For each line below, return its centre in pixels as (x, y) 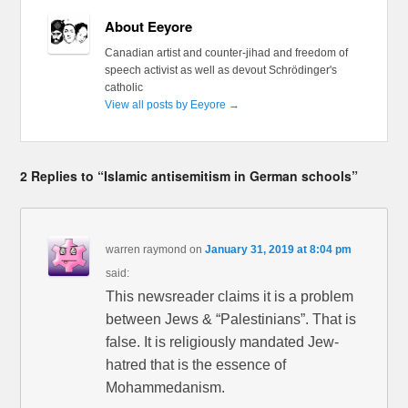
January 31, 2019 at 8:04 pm (279, 249)
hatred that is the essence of (196, 364)
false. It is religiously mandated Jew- (223, 342)
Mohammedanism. (166, 387)
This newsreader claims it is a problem (230, 296)
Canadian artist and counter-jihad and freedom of (226, 52)
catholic (123, 87)
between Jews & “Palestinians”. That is (231, 319)
